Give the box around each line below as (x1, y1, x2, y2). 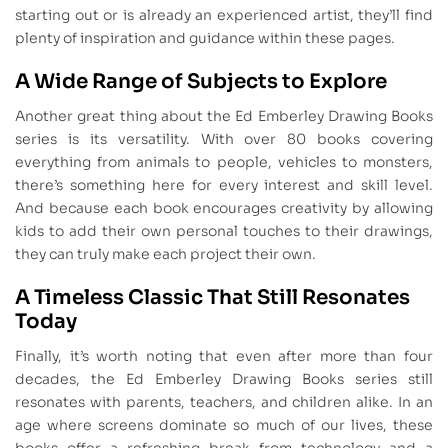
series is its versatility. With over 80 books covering (15, 129, 433, 148)
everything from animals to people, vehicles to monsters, (15, 152, 433, 171)
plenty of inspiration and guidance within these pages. (15, 29, 395, 48)
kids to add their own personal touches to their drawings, (15, 221, 433, 240)
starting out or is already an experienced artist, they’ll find (15, 6, 433, 25)
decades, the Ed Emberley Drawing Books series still (15, 369, 433, 388)
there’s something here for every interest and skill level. (15, 175, 433, 194)
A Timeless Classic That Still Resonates (15, 284, 410, 310)
